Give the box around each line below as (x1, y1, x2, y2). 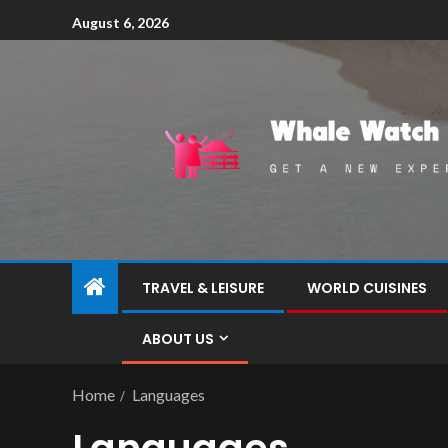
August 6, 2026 (72, 13, 169, 31)
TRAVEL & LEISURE (142, 278, 264, 298)
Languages (132, 385, 205, 404)
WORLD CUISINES (307, 278, 427, 298)
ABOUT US (142, 329, 214, 349)
